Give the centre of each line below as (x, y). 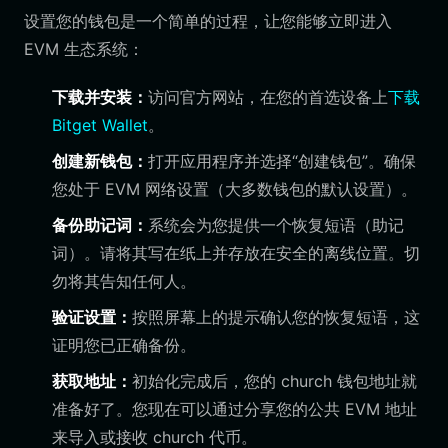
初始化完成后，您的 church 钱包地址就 (274, 381)
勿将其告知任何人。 (124, 281)
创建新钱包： (100, 161)
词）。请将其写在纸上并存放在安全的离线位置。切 (236, 253)
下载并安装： (100, 97)
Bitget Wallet (100, 125)
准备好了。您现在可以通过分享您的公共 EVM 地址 (234, 409)
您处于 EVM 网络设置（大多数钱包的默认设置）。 (234, 189)
